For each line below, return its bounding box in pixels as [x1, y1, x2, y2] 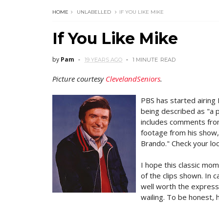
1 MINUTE [132, 56, 158, 63]
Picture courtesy [52, 74, 106, 84]
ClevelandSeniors [106, 74, 160, 84]
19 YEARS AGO [85, 56, 122, 63]
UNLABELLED [75, 9, 112, 15]
